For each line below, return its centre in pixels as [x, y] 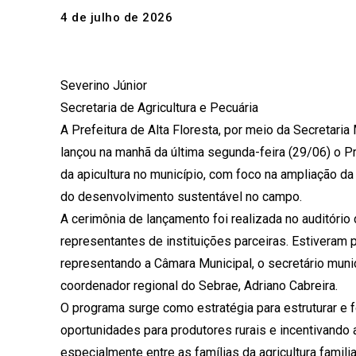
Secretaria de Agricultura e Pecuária [159, 108]
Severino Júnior [104, 85]
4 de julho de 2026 [116, 18]
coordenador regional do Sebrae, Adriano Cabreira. [199, 286]
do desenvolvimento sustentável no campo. [181, 197]
